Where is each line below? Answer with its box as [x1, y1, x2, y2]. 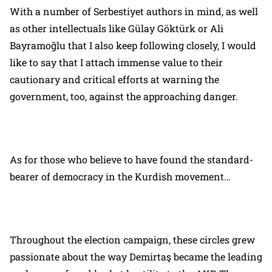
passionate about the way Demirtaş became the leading [10, 250, 262, 263]
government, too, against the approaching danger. [10, 89, 238, 103]
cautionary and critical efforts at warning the [10, 72, 219, 86]
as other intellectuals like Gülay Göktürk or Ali [10, 21, 223, 35]
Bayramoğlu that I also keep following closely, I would [10, 38, 256, 52]
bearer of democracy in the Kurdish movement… [10, 169, 231, 183]
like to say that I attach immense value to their [10, 55, 223, 69]
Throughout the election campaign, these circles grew [10, 233, 255, 246]
